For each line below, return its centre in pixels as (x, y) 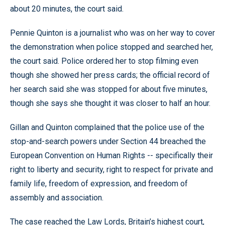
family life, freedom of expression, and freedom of (99, 184)
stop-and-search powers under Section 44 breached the (108, 141)
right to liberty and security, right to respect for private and (111, 170)
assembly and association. (57, 198)
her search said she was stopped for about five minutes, (109, 89)
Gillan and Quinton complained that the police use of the (107, 127)
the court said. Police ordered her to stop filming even (104, 61)
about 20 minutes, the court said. (67, 9)
